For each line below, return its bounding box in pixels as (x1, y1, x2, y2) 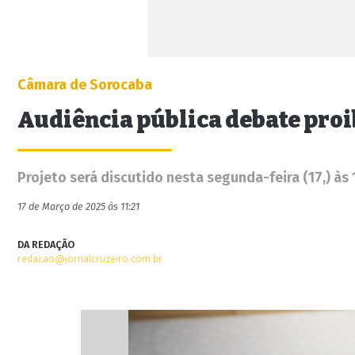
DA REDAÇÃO (17, 239, 74, 250)
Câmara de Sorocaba (17, 76, 152, 94)
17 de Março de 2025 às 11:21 (17, 200, 139, 212)
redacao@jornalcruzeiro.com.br (17, 253, 162, 265)
